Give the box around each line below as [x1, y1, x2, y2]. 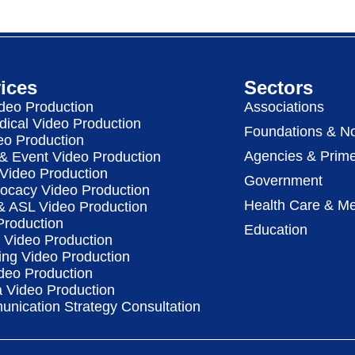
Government [243, 173, 323, 189]
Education [243, 222, 307, 239]
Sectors [243, 77, 313, 99]
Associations [243, 99, 324, 116]
